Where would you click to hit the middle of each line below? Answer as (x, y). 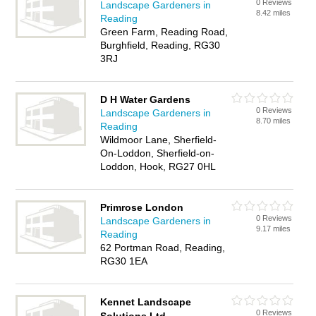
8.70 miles (274, 121)
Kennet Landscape (146, 302)
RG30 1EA (124, 261)
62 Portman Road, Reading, (163, 248)
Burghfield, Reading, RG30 (160, 45)
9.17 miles (274, 229)
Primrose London (142, 207)
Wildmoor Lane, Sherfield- (159, 140)
